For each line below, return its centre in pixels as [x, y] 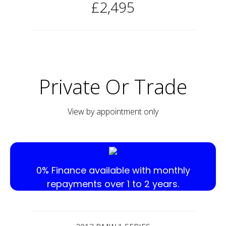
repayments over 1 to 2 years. [113, 184]
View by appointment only [113, 112]
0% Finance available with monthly [113, 171]
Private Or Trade [113, 87]
